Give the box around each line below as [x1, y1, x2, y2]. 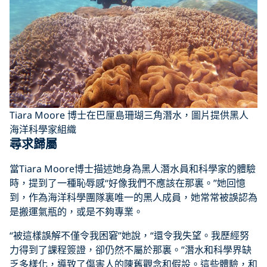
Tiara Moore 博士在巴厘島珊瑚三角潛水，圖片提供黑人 [10, 108, 249, 122]
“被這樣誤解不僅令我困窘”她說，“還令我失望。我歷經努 [10, 228, 249, 242]
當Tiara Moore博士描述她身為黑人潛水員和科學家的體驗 [10, 162, 256, 175]
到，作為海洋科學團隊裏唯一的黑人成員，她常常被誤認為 [10, 190, 257, 204]
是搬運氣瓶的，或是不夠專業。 [10, 204, 143, 218]
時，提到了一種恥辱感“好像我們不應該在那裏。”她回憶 [10, 176, 246, 190]
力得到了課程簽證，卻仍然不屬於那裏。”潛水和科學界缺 [10, 243, 252, 256]
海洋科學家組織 [10, 122, 76, 136]
